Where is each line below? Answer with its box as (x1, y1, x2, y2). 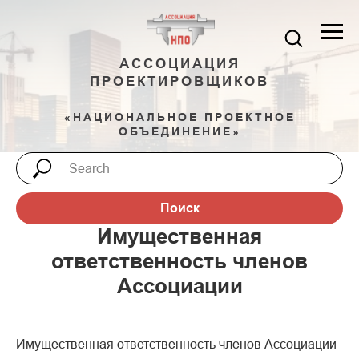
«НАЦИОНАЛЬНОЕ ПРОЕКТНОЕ (63, 110, 296, 123)
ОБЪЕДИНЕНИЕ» (118, 124, 241, 138)
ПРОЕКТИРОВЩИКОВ (90, 74, 269, 89)
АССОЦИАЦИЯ (119, 56, 240, 71)
